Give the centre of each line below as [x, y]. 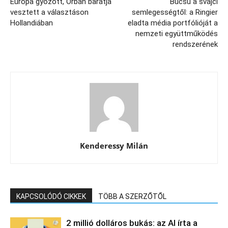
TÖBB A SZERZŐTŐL [132, 197]
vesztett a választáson [49, 12]
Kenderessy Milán [114, 146]
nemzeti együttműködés [177, 34]
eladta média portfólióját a [173, 23]
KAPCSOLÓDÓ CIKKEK [51, 197]
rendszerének [195, 45]
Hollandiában [32, 23]
